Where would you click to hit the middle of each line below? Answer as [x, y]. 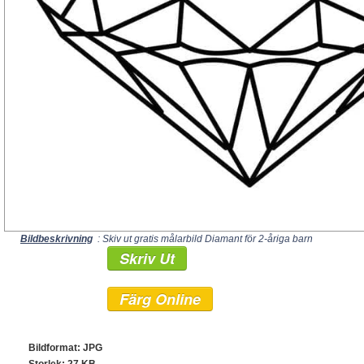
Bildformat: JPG [65, 347]
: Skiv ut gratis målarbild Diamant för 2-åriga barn [204, 238]
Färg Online [160, 299]
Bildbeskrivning [56, 238]
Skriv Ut [147, 258]
